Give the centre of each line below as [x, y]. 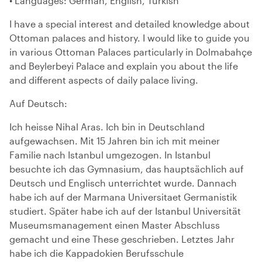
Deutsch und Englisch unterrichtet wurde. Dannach [123, 183]
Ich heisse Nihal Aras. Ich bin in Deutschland [107, 127]
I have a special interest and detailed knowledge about [130, 24]
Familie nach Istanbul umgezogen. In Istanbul [110, 155]
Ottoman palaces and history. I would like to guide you [130, 38]
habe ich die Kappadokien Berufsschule [96, 253]
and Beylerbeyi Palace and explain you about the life [124, 66]
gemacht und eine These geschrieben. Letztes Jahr [122, 239]
